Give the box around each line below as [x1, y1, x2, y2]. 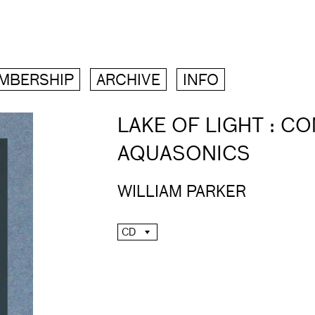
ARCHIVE [96, 74, 160, 89]
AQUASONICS [117, 145, 250, 165]
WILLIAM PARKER [117, 184, 246, 200]
